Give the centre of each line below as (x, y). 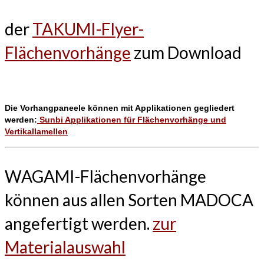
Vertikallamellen (36, 131)
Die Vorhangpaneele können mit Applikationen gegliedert (120, 108)
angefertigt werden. (79, 223)
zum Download (186, 52)
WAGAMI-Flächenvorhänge (105, 176)
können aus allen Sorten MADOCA (129, 199)
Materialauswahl (65, 247)
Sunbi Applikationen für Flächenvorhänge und (132, 119)
